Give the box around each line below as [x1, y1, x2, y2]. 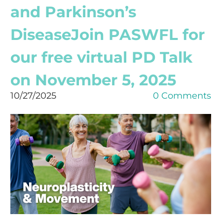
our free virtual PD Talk [10, 47, 192, 67]
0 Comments [152, 90, 211, 101]
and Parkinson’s [10, 2, 136, 21]
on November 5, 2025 [10, 70, 176, 89]
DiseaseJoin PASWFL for [10, 25, 205, 44]
